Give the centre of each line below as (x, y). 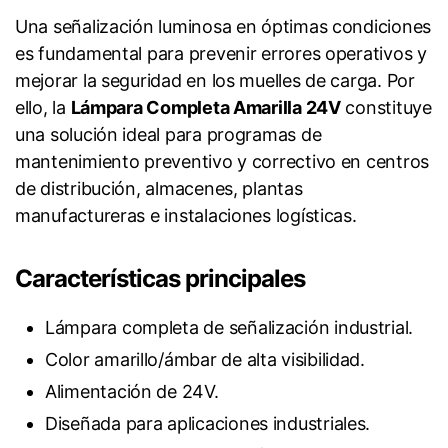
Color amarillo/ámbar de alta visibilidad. (205, 360)
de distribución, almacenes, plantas (159, 189)
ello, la (43, 108)
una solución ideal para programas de (168, 135)
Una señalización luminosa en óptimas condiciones (223, 27)
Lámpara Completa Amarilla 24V (205, 108)
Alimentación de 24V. (132, 392)
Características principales (160, 279)
